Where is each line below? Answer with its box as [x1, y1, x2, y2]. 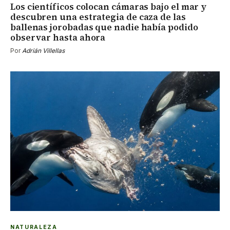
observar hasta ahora [10, 31, 106, 44]
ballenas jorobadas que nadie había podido [10, 21, 198, 33]
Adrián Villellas [22, 46, 65, 54]
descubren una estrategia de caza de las [10, 10, 186, 23]
